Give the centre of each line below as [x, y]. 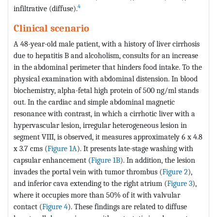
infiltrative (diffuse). [46, 8]
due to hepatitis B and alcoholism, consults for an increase [106, 55]
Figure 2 [175, 171]
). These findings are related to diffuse [127, 206]
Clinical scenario [51, 28]
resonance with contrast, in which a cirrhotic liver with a [104, 113]
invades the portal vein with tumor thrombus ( [88, 171]
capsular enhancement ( [52, 160]
